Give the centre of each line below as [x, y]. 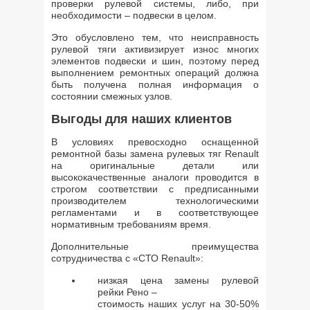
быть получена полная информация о [155, 84]
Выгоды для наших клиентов [142, 119]
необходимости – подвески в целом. [134, 15]
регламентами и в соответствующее [155, 212]
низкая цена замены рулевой [178, 280]
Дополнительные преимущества [155, 246]
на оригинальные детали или [155, 165]
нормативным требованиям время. [131, 224]
